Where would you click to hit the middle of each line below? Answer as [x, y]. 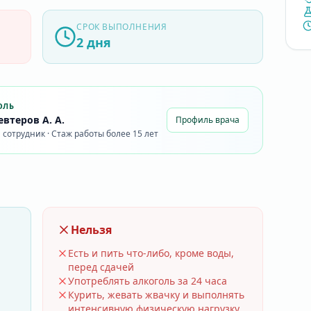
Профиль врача [207, 120]
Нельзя [92, 230]
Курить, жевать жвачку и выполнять [157, 295]
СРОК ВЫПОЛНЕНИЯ [122, 27]
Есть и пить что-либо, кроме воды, [151, 253]
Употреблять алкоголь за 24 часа [148, 281]
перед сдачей [101, 267]
